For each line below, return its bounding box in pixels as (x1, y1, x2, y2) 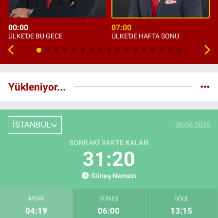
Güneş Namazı (91, 171, 136, 180)
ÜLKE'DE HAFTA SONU (111, 32, 179, 40)
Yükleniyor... (8, 81, 66, 93)
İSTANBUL (12, 120, 51, 130)
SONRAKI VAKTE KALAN (69, 138, 149, 146)
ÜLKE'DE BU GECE (8, 32, 63, 40)
